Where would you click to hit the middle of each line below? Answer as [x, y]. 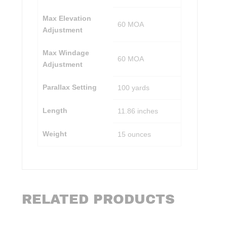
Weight [54, 134]
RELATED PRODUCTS [99, 199]
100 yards [133, 87]
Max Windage [66, 52]
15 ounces [134, 134]
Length [55, 110]
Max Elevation [67, 18]
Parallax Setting [69, 87]
